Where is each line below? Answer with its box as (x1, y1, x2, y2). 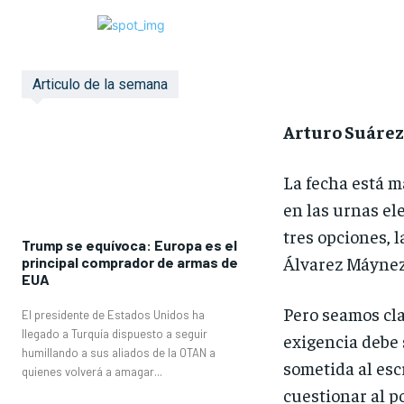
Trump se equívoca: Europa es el (22, 235, 237, 253)
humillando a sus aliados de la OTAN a (22, 344, 216, 360)
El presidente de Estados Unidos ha (22, 307, 205, 322)
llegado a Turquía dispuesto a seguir (22, 326, 207, 341)
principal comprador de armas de (22, 252, 238, 271)
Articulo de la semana (32, 76, 168, 94)
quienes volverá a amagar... (22, 363, 162, 379)
